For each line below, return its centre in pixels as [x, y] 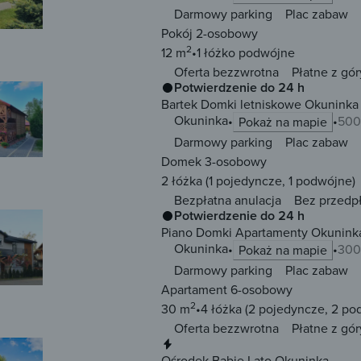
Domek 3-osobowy [214, 162]
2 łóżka [182, 181]
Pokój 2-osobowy [210, 33]
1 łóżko [216, 53]
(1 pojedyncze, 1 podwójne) [279, 181]
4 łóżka [221, 309]
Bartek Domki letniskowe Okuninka [260, 104]
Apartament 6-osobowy [227, 290]
